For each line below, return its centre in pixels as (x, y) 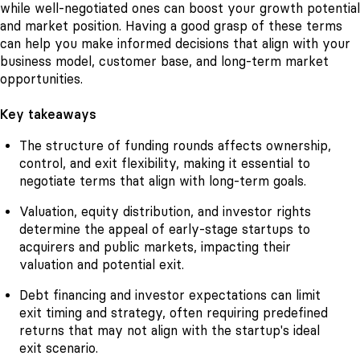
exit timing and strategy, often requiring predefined (174, 313)
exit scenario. (59, 348)
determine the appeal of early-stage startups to (165, 229)
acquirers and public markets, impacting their (155, 247)
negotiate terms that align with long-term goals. (163, 181)
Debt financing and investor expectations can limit (170, 295)
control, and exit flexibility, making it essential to (165, 163)
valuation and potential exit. (102, 264)
